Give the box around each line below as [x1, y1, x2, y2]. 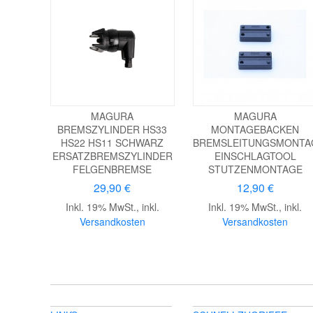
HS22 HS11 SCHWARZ [61, 135, 164, 150]
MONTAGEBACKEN [211, 122, 300, 136]
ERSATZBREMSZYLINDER [52, 148, 173, 163]
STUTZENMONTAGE [208, 161, 303, 176]
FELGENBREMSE [73, 161, 152, 176]
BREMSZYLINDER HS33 [57, 122, 168, 136]
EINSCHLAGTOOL [214, 148, 296, 163]
